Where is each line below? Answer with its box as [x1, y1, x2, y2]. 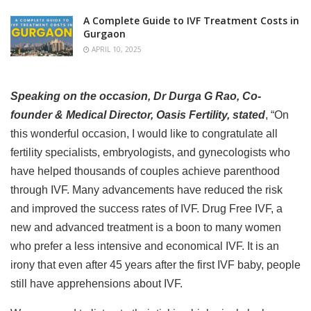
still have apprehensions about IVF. [10, 277, 183, 289]
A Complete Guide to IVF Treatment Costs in [83, 14, 299, 28]
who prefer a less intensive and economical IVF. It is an [10, 239, 279, 252]
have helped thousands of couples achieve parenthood [10, 165, 280, 177]
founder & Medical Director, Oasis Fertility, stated [10, 108, 265, 121]
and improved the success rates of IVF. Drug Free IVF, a [10, 202, 283, 215]
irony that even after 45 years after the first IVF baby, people [10, 258, 301, 271]
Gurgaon [83, 27, 126, 41]
